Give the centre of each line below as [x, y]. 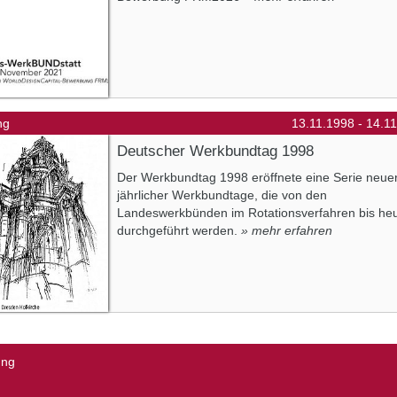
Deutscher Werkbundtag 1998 [215, 151]
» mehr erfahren [286, 230]
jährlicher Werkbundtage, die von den [222, 195]
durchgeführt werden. [177, 230]
